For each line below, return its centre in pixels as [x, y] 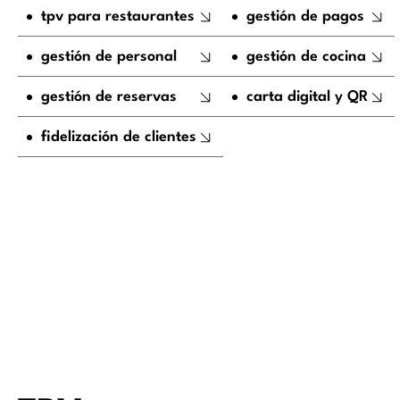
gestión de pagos [305, 17]
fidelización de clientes [119, 137]
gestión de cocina [306, 57]
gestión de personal [109, 57]
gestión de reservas [109, 97]
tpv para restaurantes [118, 17]
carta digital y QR [307, 97]
